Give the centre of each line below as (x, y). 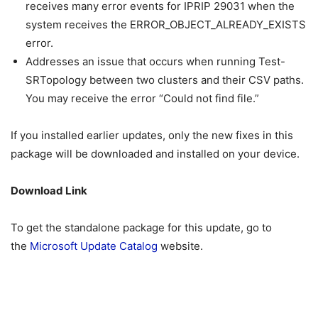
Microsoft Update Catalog (94, 246)
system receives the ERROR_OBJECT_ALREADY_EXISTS (166, 25)
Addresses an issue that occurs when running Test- (155, 62)
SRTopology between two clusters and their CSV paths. (165, 80)
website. (180, 246)
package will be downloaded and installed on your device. (155, 154)
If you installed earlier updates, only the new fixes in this (152, 136)
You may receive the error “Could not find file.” (142, 99)
